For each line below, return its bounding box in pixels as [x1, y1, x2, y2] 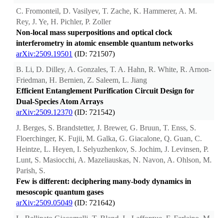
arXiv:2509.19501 [16, 50, 73, 58]
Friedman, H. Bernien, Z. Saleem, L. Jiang [16, 76, 147, 85]
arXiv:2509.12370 [16, 108, 73, 117]
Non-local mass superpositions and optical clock [16, 28, 172, 37]
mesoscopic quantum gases [16, 188, 104, 197]
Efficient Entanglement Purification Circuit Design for [16, 87, 194, 95]
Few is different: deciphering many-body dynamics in [16, 177, 191, 186]
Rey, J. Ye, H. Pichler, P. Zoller [16, 18, 111, 26]
